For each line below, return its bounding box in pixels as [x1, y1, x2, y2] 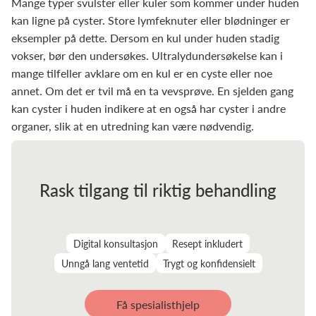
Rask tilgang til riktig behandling [39, 178, 276, 202]
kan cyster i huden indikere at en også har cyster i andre [11, 100, 286, 116]
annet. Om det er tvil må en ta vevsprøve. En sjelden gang [11, 83, 293, 99]
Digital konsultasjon [73, 236, 158, 250]
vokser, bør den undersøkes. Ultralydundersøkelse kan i [11, 47, 283, 63]
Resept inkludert [172, 236, 243, 250]
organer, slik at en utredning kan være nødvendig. [11, 118, 254, 134]
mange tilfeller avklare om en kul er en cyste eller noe [11, 65, 272, 81]
